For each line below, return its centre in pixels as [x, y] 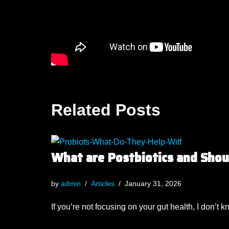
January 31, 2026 [153, 184]
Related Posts [106, 110]
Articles [103, 184]
